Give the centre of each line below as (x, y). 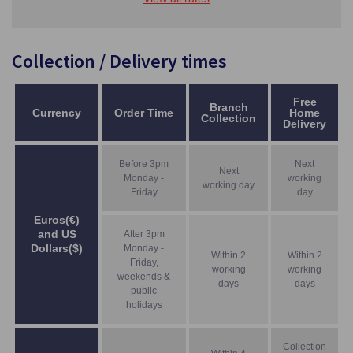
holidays (144, 305)
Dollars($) (57, 248)
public (144, 290)
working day (229, 185)
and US (57, 234)
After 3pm (144, 234)
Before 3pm (144, 163)
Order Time (144, 112)
